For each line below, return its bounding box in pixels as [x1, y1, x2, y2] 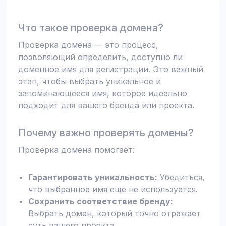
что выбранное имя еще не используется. [28, 184, 198, 194]
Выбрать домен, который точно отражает [28, 208, 201, 218]
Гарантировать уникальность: [28, 172, 157, 182]
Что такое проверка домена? [18, 22, 163, 34]
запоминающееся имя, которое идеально [18, 88, 187, 98]
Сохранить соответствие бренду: [28, 196, 173, 206]
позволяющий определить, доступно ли [18, 52, 183, 62]
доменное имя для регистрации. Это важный [18, 64, 203, 74]
